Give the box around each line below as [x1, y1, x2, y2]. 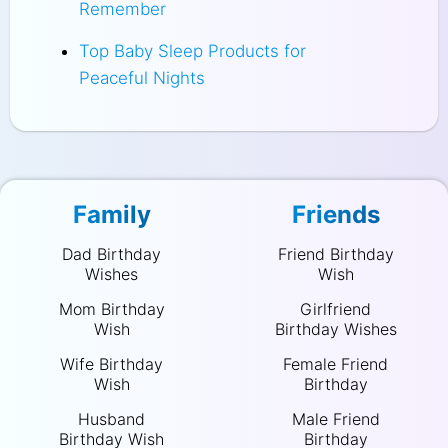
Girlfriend [300, 298, 372, 319]
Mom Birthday [58, 298, 165, 319]
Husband [78, 408, 146, 429]
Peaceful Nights [78, 67, 205, 88]
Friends [291, 199, 380, 229]
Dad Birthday [62, 243, 162, 264]
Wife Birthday [60, 353, 164, 374]
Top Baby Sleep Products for [78, 40, 306, 61]
